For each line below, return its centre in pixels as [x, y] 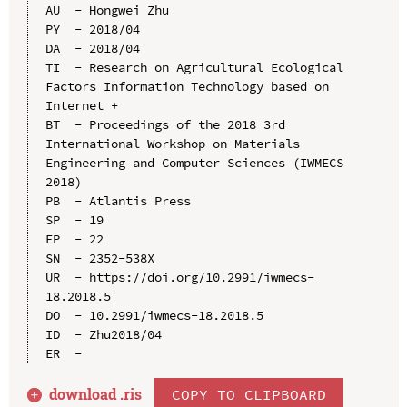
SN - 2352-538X [99, 258]
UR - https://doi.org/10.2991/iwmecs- [179, 277]
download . [87, 393]
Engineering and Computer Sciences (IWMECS [194, 162]
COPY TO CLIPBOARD [249, 394]
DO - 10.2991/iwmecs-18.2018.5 [154, 315]
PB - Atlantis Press [118, 200]
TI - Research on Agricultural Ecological [194, 67]
